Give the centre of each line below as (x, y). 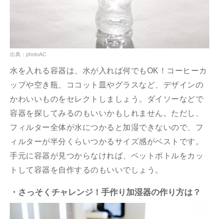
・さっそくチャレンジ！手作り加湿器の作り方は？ (105, 192)
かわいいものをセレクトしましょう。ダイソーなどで (107, 99)
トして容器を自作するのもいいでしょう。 (87, 170)
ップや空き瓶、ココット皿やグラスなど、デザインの (107, 85)
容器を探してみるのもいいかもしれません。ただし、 (107, 113)
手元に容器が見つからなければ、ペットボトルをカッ (107, 155)
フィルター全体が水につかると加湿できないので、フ (107, 127)
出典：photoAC (28, 54)
